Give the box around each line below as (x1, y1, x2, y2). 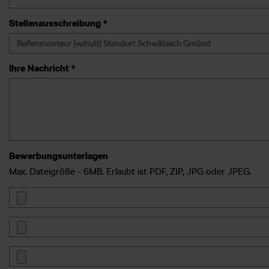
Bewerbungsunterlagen (9, 150, 108, 162)
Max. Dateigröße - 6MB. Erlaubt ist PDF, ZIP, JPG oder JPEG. (9, 166, 252, 177)
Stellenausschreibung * (9, 17, 107, 29)
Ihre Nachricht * (9, 62, 75, 74)
